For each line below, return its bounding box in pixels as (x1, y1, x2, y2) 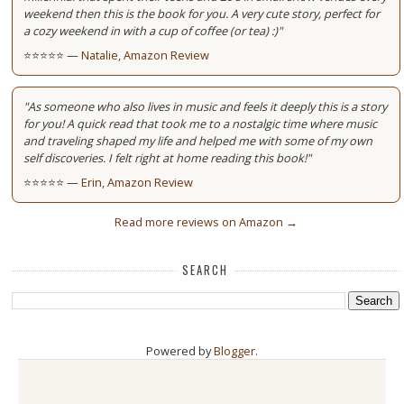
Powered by (146, 343, 214, 360)
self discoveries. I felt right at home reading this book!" (23, 149, 312, 166)
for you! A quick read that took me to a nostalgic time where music (23, 115, 378, 132)
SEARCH (182, 261, 229, 279)
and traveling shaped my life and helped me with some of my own (23, 132, 373, 149)
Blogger (214, 343, 255, 360)
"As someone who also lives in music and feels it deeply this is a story (23, 97, 388, 115)
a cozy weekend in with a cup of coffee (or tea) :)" (23, 22, 283, 39)
